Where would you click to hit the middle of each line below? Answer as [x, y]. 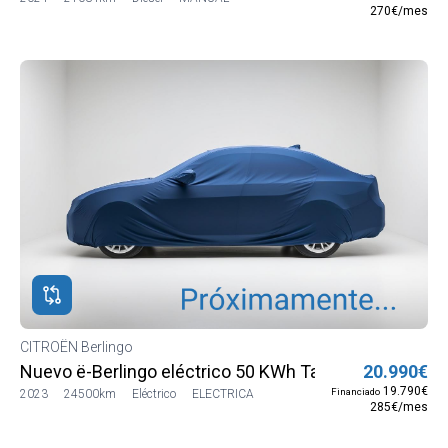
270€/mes [399, 11]
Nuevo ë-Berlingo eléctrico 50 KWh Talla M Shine [212, 372]
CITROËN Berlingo [78, 347]
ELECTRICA [223, 394]
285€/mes [399, 407]
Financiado [355, 392]
